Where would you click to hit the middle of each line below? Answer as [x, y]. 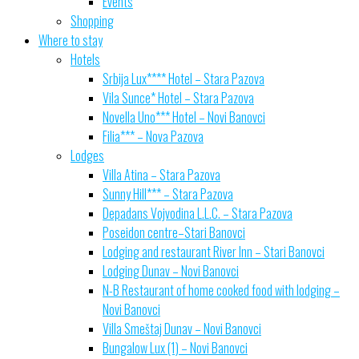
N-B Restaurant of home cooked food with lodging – [221, 290]
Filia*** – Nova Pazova [153, 136]
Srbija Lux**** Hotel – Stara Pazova [184, 78]
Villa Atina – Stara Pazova [161, 174]
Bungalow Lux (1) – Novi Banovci [175, 347]
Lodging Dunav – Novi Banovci [171, 270]
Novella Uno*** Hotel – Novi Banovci [184, 117]
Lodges [87, 155]
